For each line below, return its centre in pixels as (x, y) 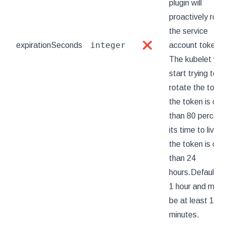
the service (188, 31)
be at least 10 (194, 201)
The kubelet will (196, 59)
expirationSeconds (49, 45)
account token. (195, 45)
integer (108, 45)
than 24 (182, 158)
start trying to (193, 73)
